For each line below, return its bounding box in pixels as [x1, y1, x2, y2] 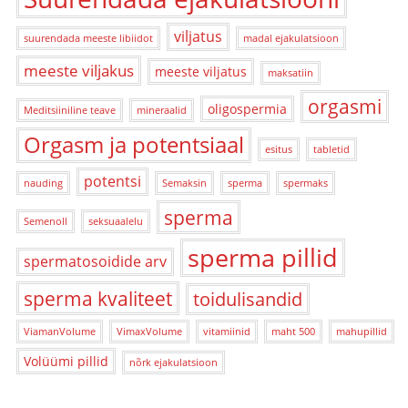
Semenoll [24, 214, 67, 228]
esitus [265, 142, 292, 156]
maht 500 [271, 324, 315, 338]
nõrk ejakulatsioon [129, 355, 218, 369]
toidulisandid [193, 286, 302, 311]
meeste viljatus [155, 62, 247, 80]
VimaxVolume [117, 324, 182, 338]
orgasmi [308, 93, 382, 119]
